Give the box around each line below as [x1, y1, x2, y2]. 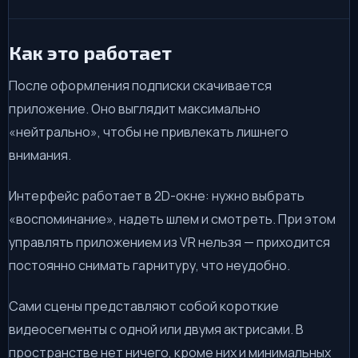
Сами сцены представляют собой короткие [9, 297, 279, 316]
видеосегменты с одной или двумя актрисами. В [9, 320, 304, 339]
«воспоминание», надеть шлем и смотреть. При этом [9, 210, 336, 229]
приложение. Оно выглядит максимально [9, 100, 261, 118]
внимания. [9, 146, 71, 165]
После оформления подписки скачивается [9, 77, 272, 95]
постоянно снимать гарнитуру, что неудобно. [9, 257, 290, 275]
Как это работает [9, 41, 172, 65]
